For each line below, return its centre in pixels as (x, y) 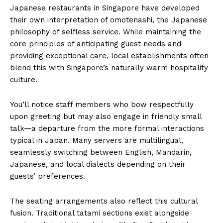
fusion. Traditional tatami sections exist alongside (100, 213)
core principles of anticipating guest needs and (96, 44)
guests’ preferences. (48, 176)
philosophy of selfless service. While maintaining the (106, 32)
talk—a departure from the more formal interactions (107, 128)
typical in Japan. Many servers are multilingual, (97, 140)
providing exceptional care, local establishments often (109, 56)
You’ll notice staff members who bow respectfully (102, 104)
